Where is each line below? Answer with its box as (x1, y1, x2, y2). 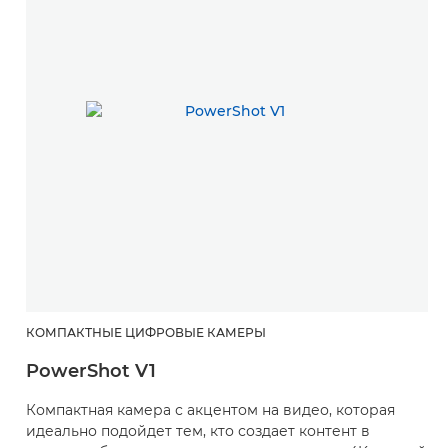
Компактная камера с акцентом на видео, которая (26, 400, 395, 419)
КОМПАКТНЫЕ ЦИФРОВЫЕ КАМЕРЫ (26, 324, 266, 340)
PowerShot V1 (26, 359, 156, 382)
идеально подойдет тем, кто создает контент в (26, 421, 370, 440)
